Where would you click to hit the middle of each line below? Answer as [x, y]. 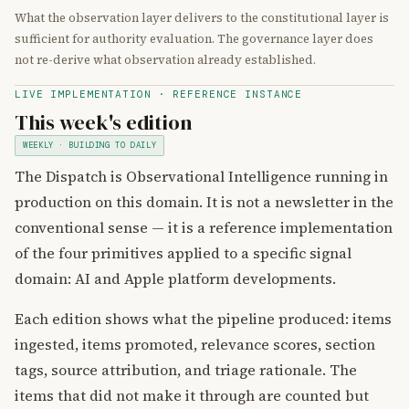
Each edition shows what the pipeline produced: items [203, 319]
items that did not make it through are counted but [192, 395]
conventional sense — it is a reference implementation [204, 227]
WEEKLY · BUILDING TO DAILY [90, 145]
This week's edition [103, 123]
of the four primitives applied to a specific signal [183, 253]
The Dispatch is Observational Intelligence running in [201, 176]
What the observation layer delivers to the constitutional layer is [202, 18]
